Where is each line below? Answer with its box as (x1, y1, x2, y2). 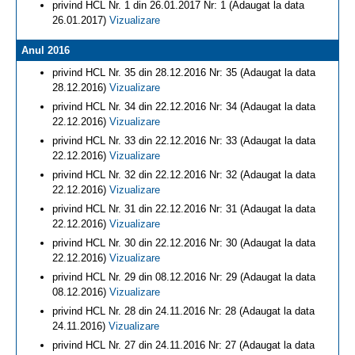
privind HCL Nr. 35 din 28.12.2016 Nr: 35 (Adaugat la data (52, 67, 315, 78)
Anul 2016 (21, 44, 70, 56)
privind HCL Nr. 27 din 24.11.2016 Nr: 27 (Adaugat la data (52, 339, 315, 351)
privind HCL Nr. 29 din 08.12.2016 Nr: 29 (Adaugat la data (52, 271, 315, 283)
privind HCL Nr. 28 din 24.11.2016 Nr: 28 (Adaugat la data (52, 305, 315, 317)
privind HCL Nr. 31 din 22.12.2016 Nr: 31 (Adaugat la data (52, 203, 315, 215)
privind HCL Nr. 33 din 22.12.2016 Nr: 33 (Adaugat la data (52, 135, 315, 147)
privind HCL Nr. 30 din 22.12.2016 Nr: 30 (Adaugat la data (52, 237, 315, 249)
